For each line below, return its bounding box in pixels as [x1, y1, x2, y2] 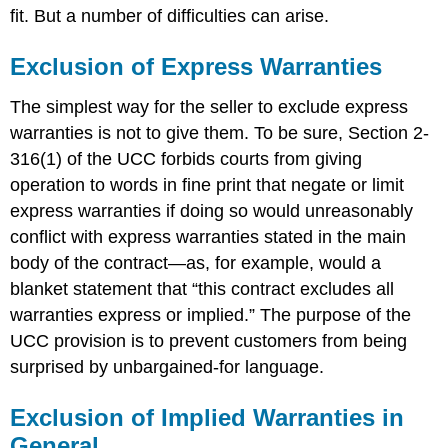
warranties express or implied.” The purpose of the [10, 304, 412, 325]
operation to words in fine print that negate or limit [10, 174, 405, 195]
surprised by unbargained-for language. [10, 356, 325, 377]
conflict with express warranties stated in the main [10, 226, 407, 247]
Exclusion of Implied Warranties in [10, 403, 405, 431]
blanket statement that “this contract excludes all [10, 278, 395, 299]
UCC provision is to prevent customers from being [10, 330, 408, 351]
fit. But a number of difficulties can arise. [10, 5, 330, 26]
